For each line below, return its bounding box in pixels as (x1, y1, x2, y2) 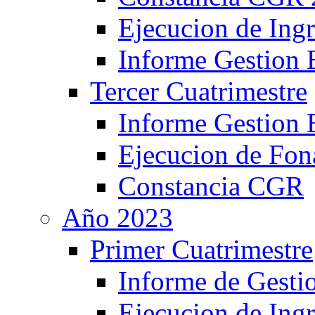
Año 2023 (62, 202, 173, 233)
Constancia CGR (118, 171, 304, 201)
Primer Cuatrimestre (90, 234, 313, 264)
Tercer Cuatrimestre (90, 76, 307, 106)
